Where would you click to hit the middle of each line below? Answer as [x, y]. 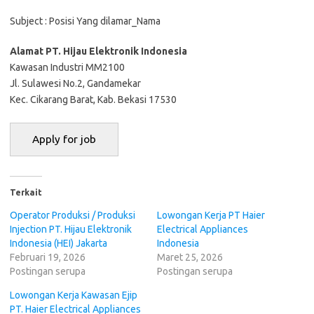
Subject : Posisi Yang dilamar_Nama [85, 21]
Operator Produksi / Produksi [73, 215]
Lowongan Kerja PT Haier [211, 215]
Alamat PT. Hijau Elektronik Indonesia [98, 51]
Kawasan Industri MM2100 [67, 67]
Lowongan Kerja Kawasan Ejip [74, 295]
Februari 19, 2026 [48, 257]
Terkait [26, 192]
